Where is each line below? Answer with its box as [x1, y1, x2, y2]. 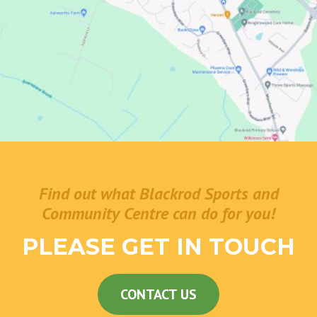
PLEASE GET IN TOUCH [22, 233, 295, 261]
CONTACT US [120, 285, 197, 304]
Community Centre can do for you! [42, 202, 275, 224]
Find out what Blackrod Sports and [38, 182, 279, 204]
